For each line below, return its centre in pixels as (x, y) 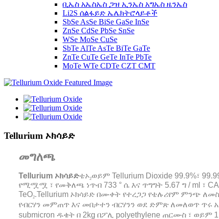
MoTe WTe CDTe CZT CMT (109, 66)
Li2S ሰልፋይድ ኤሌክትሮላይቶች (110, 13)
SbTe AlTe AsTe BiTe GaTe (106, 48)
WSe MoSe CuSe (90, 39)
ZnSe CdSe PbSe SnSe (99, 31)
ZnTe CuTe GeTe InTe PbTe (107, 57)
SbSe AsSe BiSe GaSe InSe (106, 22)
